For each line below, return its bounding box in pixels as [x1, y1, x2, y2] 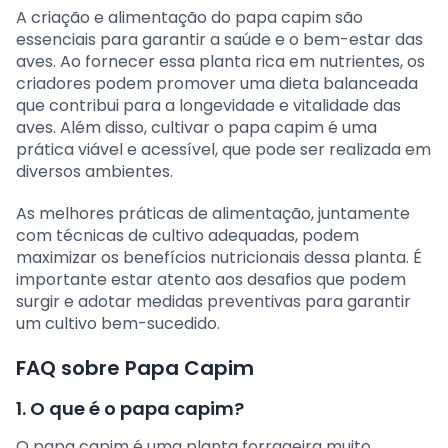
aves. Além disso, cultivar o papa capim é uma [16, 116, 377, 140]
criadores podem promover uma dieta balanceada [16, 72, 418, 96]
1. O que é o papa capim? [16, 396, 244, 422]
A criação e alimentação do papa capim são [16, 6, 363, 30]
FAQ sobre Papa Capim [16, 354, 254, 383]
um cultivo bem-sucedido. [16, 312, 220, 336]
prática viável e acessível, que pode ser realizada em [16, 138, 431, 162]
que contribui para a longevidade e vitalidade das [16, 94, 401, 118]
